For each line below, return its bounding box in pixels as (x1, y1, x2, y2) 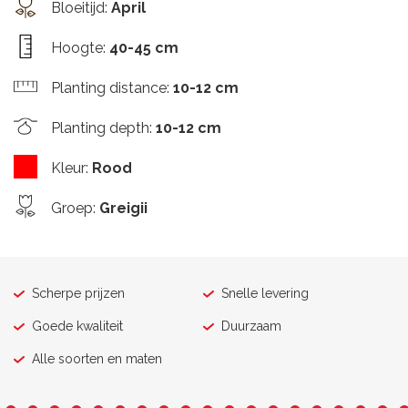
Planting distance (51, 79, 167, 97)
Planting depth (51, 119, 149, 138)
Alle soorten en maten (32, 352, 162, 367)
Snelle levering (221, 286, 309, 301)
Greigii (99, 199, 148, 218)
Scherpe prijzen (32, 286, 125, 301)
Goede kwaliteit (32, 319, 123, 334)
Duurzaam (221, 319, 281, 334)
